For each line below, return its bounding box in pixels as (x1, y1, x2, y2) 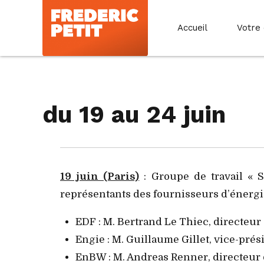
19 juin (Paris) (60, 170, 140, 182)
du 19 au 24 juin (42, 100, 226, 128)
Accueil (177, 22, 208, 33)
